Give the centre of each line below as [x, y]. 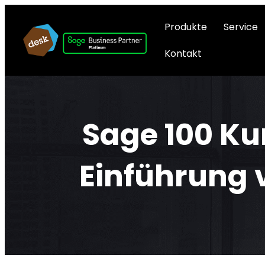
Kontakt [183, 54]
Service [241, 27]
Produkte [186, 27]
